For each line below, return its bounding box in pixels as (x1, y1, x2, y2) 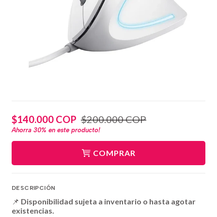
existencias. (12, 205, 54, 215)
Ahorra (12, 125, 33, 134)
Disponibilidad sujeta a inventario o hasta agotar (21, 196, 196, 206)
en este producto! (46, 125, 100, 134)
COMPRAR (93, 148, 136, 157)
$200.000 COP (81, 113, 146, 125)
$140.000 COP (12, 113, 77, 125)
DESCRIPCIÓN (12, 184, 56, 191)
